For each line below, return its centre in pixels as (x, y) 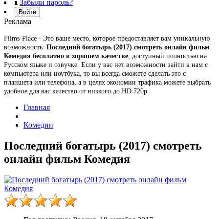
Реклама (18, 21)
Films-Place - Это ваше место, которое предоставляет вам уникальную (107, 38)
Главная (37, 107)
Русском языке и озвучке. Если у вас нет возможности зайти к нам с (106, 65)
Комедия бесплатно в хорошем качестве (66, 56)
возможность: (25, 47)
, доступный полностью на (167, 56)
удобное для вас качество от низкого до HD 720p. (77, 91)
